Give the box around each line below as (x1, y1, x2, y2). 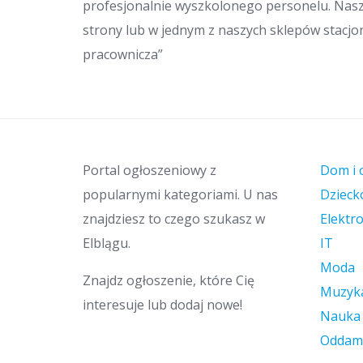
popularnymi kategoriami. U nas (83, 186, 278, 203)
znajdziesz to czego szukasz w (83, 210, 265, 228)
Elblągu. (83, 234, 130, 252)
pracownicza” (83, 45, 163, 63)
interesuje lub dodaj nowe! (83, 296, 242, 314)
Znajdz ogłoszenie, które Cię (83, 271, 254, 289)
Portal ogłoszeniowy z (83, 161, 216, 179)
